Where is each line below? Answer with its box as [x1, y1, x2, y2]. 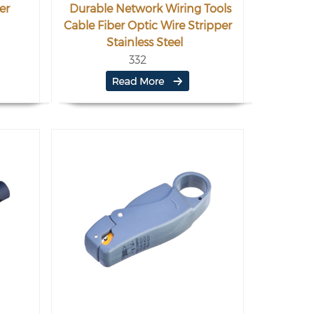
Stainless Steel [107, 36, 183, 49]
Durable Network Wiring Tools [69, 2, 231, 15]
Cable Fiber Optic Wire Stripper [63, 19, 232, 32]
